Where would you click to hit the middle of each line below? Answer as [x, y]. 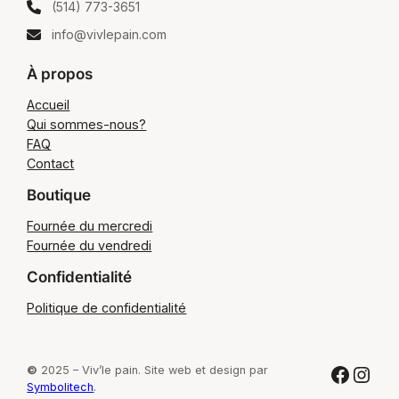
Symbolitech [61, 387]
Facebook [334, 373]
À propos [60, 74]
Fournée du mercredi [90, 225]
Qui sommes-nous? [87, 125]
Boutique [59, 195]
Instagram [359, 373]
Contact [51, 164]
